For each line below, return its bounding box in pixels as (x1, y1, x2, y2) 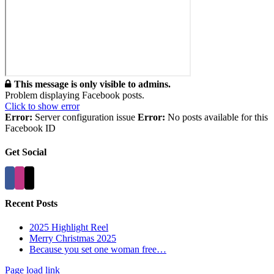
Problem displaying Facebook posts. (5, 90, 144, 101)
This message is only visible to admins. (14, 79, 171, 90)
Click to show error (5, 101, 80, 112)
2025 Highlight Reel (29, 222, 108, 233)
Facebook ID (5, 123, 56, 134)
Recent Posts (5, 198, 57, 209)
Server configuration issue (32, 112, 138, 123)
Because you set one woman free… (29, 244, 166, 255)
